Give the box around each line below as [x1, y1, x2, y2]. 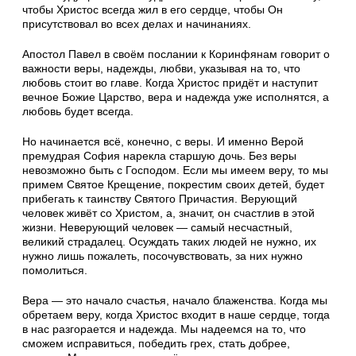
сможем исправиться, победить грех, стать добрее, [22, 337, 290, 350]
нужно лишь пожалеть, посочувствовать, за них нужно [22, 250, 303, 263]
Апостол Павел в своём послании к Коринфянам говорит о [22, 48, 330, 61]
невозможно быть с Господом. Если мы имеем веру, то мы [22, 164, 328, 177]
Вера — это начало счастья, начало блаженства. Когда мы [22, 294, 327, 308]
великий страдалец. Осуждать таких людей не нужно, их [22, 235, 316, 249]
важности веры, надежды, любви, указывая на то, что [22, 62, 300, 75]
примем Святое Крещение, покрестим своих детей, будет [22, 178, 324, 192]
